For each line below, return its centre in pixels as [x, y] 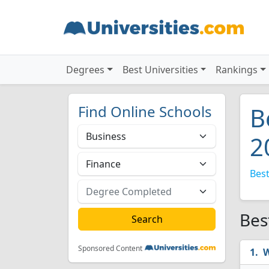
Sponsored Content [110, 248]
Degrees [85, 70]
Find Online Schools [145, 111]
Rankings [237, 70]
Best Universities [160, 70]
